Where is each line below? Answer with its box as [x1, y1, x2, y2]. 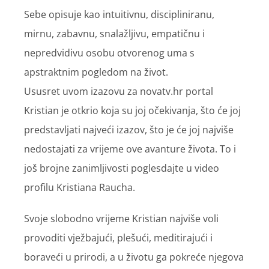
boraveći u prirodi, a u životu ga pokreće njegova [24, 250, 244, 264]
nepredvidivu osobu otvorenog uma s [24, 46, 195, 60]
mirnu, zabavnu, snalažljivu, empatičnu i [24, 27, 205, 41]
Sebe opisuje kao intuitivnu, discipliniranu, [24, 8, 214, 22]
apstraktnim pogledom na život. [24, 65, 168, 79]
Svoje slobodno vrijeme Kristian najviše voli [24, 212, 219, 226]
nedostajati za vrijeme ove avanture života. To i [24, 142, 236, 156]
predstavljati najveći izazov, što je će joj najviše [24, 123, 234, 137]
